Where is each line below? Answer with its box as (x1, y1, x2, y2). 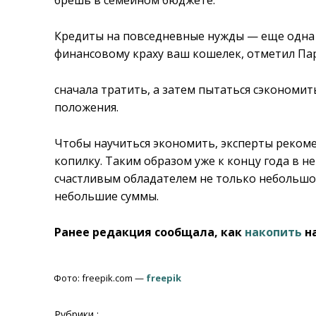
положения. (54, 99, 119, 115)
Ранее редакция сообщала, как (54, 224, 245, 240)
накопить (245, 224, 303, 240)
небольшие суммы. (54, 188, 159, 204)
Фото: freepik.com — (54, 271, 146, 284)
